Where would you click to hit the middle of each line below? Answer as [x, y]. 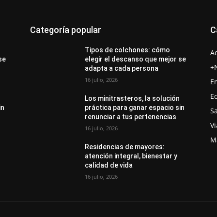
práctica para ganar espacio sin [135, 108]
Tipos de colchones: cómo [128, 50]
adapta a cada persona [122, 68]
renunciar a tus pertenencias [131, 117]
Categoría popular [66, 30]
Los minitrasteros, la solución [132, 98]
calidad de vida [109, 165]
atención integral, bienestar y [131, 156]
